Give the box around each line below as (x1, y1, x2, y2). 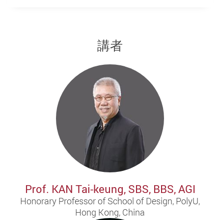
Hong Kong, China (75, 206, 145, 219)
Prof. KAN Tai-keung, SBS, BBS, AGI (25, 182, 195, 196)
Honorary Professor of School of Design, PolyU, (20, 195, 200, 207)
